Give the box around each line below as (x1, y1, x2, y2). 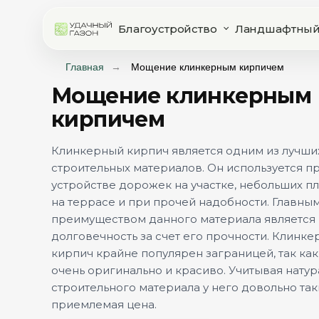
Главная (66, 61, 104, 73)
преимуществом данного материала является (51, 212, 315, 226)
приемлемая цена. (51, 298, 157, 311)
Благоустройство (117, 21, 217, 36)
